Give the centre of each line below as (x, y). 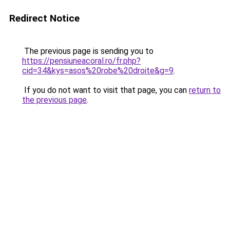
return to (205, 90)
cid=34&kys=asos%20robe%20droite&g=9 (98, 71)
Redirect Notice (44, 18)
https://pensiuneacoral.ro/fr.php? (81, 61)
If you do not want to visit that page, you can (106, 90)
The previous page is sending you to (88, 51)
